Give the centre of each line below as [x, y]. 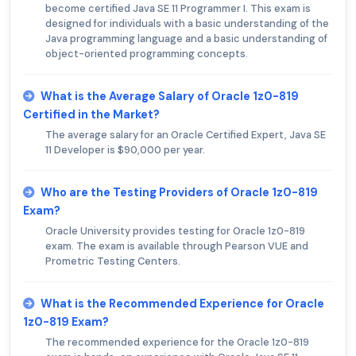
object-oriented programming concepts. [147, 54]
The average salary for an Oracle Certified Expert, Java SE [186, 135]
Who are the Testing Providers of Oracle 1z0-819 [179, 193]
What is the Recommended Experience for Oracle [182, 304]
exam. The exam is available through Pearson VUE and [177, 246]
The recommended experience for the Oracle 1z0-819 [177, 342]
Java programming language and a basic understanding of [186, 39]
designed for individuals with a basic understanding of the [187, 24]
